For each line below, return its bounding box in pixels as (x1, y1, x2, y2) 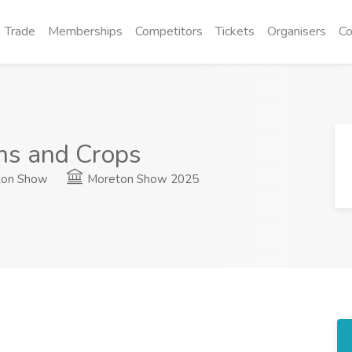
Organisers (267, 23, 326, 40)
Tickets (215, 23, 255, 40)
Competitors (135, 23, 203, 40)
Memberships (48, 23, 123, 40)
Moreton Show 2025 (84, 170, 200, 187)
